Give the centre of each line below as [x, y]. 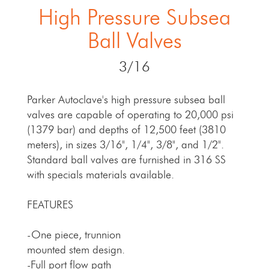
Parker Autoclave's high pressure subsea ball [126, 100]
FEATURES [50, 205]
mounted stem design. [76, 250]
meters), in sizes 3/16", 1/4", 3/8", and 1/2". [125, 145]
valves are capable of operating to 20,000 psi [130, 115]
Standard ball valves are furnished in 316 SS [126, 160]
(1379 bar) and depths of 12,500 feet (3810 [126, 130]
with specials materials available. [113, 175]
